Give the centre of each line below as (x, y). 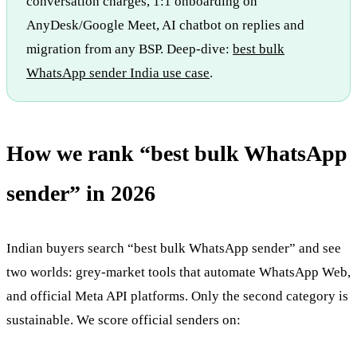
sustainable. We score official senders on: (124, 320)
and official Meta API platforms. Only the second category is (177, 296)
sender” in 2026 (81, 193)
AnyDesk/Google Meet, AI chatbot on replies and (165, 25)
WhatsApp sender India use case (118, 73)
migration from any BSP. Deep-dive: (129, 49)
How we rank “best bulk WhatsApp (177, 153)
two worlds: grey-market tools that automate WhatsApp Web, (178, 272)
